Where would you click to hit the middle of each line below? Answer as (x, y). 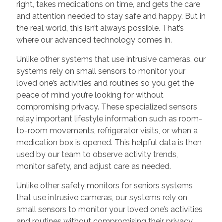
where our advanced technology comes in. (94, 40)
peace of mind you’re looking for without (90, 95)
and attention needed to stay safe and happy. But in (111, 16)
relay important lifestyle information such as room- (109, 118)
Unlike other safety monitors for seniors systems (104, 185)
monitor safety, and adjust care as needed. (93, 166)
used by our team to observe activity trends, (97, 154)
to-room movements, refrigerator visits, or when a (107, 130)
